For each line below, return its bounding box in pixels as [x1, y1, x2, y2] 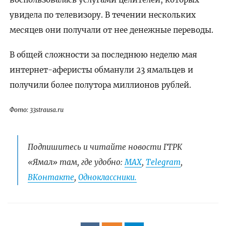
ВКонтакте [27, 173, 74, 183]
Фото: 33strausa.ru [9, 106, 64, 114]
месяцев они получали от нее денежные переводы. [9, 25, 213, 35]
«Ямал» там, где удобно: [27, 157, 125, 167]
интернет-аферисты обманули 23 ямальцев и [9, 65, 193, 75]
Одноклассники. [78, 173, 137, 183]
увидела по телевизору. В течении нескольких [9, 10, 196, 20]
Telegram [145, 157, 181, 167]
